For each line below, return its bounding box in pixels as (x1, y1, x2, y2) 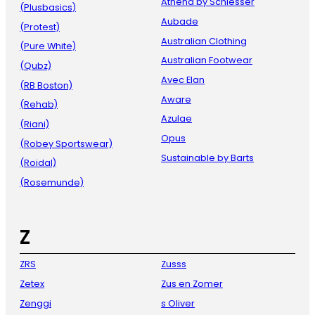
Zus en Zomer (161, 277, 223, 290)
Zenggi (20, 297, 51, 309)
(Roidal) (20, 157, 56, 169)
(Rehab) (20, 98, 58, 111)
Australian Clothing (161, 34, 247, 47)
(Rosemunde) (20, 176, 84, 188)
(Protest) (20, 20, 60, 33)
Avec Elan (161, 73, 205, 86)
